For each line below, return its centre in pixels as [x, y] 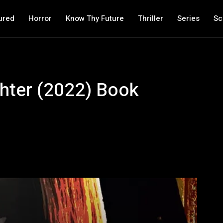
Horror [40, 18]
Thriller [150, 18]
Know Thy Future [95, 18]
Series [188, 18]
